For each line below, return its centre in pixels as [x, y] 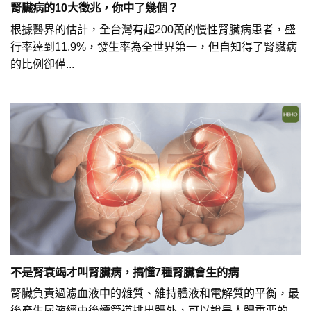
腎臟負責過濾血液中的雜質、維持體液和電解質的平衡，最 [155, 294]
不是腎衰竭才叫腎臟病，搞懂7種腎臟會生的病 [125, 272]
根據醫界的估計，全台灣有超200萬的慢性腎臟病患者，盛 [153, 29]
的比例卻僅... [42, 64]
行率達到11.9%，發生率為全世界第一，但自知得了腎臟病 [154, 47]
